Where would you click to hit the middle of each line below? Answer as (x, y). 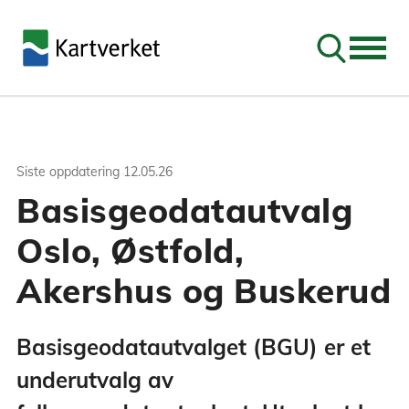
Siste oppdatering (68, 172)
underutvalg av (95, 380)
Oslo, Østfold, (130, 250)
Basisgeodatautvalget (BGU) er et (194, 347)
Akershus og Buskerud (204, 290)
